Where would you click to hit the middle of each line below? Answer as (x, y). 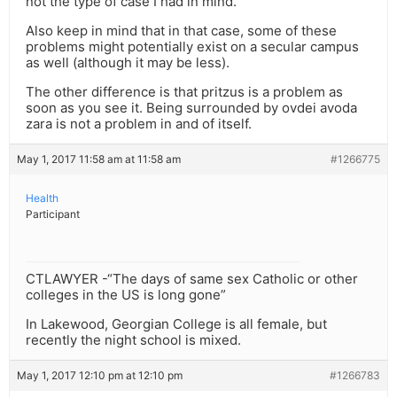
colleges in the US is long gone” (126, 295)
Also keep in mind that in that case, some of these (181, 31)
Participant (53, 214)
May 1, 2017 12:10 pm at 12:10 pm (100, 376)
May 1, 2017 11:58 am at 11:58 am (99, 160)
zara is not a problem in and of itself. (139, 124)
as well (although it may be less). (128, 63)
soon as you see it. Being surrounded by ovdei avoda (191, 108)
